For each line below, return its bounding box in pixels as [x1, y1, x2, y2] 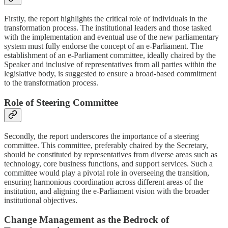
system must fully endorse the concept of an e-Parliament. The [4, 42, 203, 51]
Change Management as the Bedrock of [4, 214, 169, 225]
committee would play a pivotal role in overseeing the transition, [4, 168, 209, 177]
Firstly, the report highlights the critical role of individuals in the [4, 14, 207, 23]
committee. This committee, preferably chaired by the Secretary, [4, 140, 208, 150]
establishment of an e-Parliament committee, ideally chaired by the [4, 51, 216, 60]
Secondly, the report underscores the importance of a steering [4, 131, 199, 140]
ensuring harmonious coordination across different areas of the [4, 177, 203, 186]
